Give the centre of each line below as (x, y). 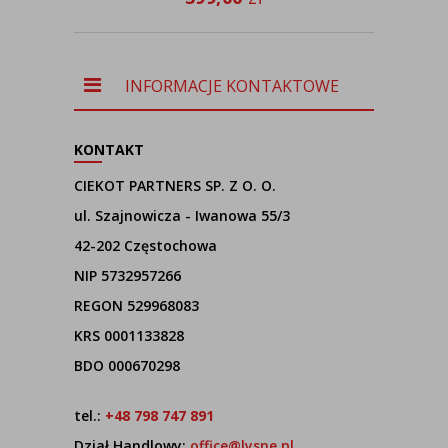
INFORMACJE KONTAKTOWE (232, 86)
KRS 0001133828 (129, 335)
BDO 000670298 (127, 365)
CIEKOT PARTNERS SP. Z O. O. (175, 185)
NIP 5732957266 (127, 275)
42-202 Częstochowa (145, 245)
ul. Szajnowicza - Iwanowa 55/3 (182, 215)
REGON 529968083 (136, 305)
